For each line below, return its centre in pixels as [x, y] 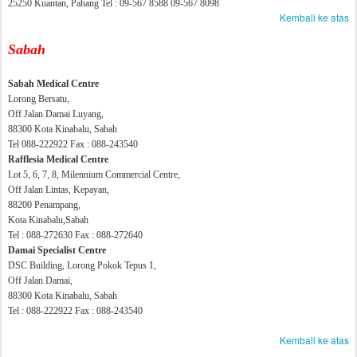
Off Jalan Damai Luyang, [56, 114]
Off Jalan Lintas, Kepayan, [59, 190]
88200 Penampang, [44, 205]
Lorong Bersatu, [39, 99]
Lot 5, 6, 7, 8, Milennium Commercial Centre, [94, 175]
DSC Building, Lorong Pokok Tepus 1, [82, 265]
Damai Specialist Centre [57, 250]
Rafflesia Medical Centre [58, 159]
